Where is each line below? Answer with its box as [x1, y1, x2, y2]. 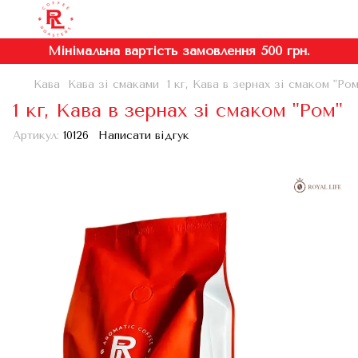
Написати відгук [98, 129, 189, 142]
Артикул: [13, 129, 59, 142]
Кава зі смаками [68, 78, 159, 91]
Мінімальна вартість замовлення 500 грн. [48, 43, 310, 58]
